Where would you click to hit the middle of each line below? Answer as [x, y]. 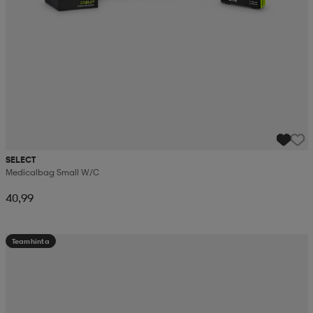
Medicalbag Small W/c [52, 173]
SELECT [20, 160]
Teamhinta [30, 241]
